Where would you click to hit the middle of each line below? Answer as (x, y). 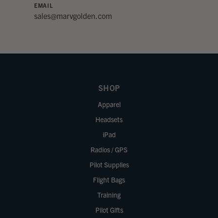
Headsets (109, 119)
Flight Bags (109, 180)
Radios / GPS (109, 149)
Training (109, 195)
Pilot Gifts (109, 210)
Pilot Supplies (109, 164)
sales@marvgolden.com (73, 16)
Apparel (109, 104)
